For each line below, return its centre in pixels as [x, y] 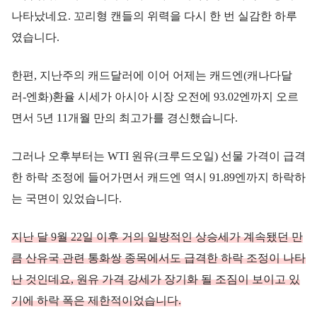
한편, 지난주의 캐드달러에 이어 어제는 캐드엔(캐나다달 [152, 75]
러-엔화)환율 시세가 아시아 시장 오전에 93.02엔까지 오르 [155, 96]
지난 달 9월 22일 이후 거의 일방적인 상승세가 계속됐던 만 [157, 236]
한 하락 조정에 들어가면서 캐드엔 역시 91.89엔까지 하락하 [158, 177]
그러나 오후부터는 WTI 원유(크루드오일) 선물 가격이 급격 [158, 156]
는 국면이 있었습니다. [67, 198]
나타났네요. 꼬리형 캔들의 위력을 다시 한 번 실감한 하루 [154, 16]
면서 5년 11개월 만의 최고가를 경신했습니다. [125, 117]
